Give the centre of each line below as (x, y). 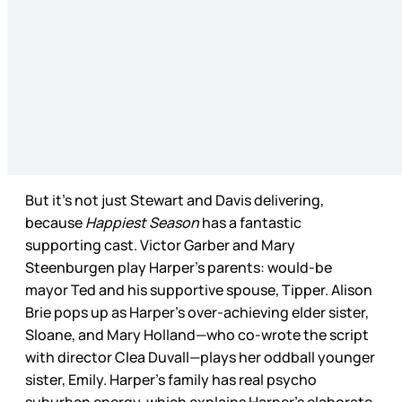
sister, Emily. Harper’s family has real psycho (171, 379)
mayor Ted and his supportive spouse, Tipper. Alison (199, 289)
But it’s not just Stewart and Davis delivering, (175, 200)
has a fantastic (250, 222)
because (55, 222)
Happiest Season (142, 222)
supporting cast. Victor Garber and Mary (160, 245)
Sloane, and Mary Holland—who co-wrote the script (197, 334)
